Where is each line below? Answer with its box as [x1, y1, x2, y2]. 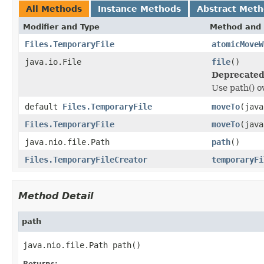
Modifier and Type [23, 22, 100, 31]
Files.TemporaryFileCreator [25, 154, 147, 164]
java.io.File [25, 57, 81, 67]
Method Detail [18, 190, 93, 202]
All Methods [26, 4, 82, 14]
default [25, 101, 62, 111]
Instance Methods [98, 4, 181, 14]
